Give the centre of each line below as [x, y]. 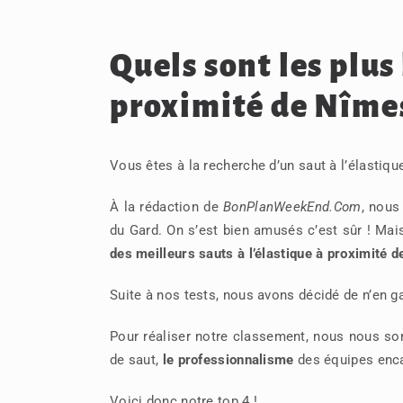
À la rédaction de [166, 207]
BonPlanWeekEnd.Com [292, 207]
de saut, [136, 360]
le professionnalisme [228, 360]
